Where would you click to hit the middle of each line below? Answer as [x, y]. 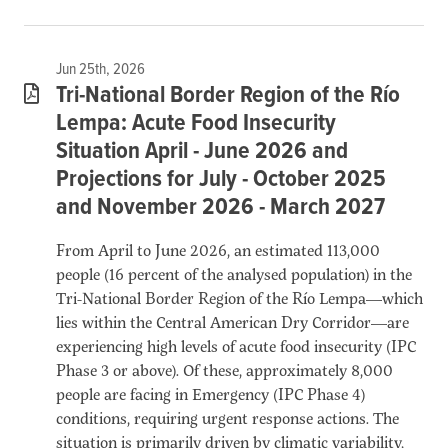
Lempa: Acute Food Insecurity [196, 123]
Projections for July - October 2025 [221, 179]
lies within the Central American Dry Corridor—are [232, 321]
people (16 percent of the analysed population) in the [234, 273]
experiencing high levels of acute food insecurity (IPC [236, 345]
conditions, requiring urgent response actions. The [227, 417]
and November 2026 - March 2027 [220, 207]
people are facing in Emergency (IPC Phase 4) [210, 393]
